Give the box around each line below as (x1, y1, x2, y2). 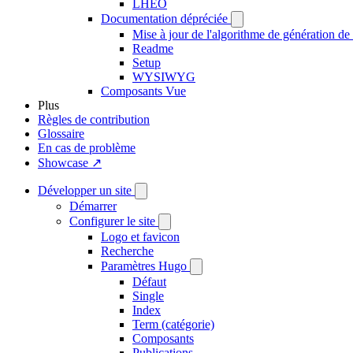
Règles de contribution (38, 113, 150, 126)
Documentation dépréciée (101, 12, 228, 25)
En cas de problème (38, 141, 136, 154)
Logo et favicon (101, 230, 180, 243)
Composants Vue (101, 84, 186, 98)
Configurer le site (69, 214, 155, 228)
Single (132, 289, 164, 303)
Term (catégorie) (132, 318, 214, 331)
